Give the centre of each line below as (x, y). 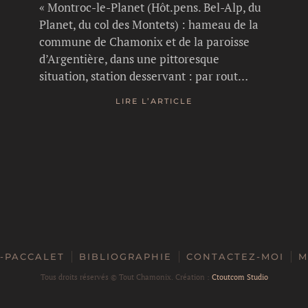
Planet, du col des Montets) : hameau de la (149, 24)
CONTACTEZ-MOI (235, 256)
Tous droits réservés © (79, 277)
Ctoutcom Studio (240, 277)
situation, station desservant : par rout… (144, 76)
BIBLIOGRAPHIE (125, 256)
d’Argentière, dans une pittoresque (130, 58)
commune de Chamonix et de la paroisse (145, 41)
